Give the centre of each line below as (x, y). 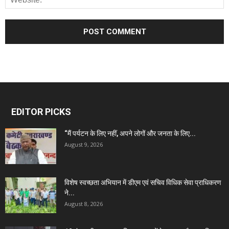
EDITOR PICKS (41, 112)
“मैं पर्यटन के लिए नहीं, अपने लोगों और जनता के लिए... (130, 134)
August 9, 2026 (84, 145)
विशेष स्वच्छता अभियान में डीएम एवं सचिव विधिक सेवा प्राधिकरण (143, 183)
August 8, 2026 (84, 204)
